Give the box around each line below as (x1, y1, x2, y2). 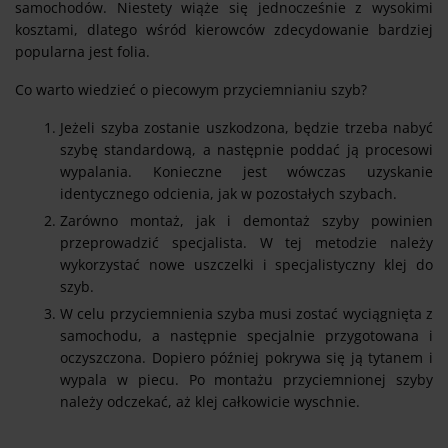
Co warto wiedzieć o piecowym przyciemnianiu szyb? (15, 79, 367, 99)
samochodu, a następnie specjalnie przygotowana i (60, 325, 433, 345)
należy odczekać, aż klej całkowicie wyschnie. (60, 391, 360, 411)
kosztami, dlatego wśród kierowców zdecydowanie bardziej (15, 19, 433, 39)
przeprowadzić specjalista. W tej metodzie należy (60, 232, 433, 252)
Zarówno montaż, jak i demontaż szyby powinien (60, 210, 433, 230)
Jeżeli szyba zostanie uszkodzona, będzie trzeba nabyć (60, 117, 433, 137)
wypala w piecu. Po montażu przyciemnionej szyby (60, 369, 433, 389)
